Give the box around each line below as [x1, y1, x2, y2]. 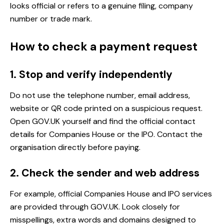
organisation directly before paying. [10, 142, 140, 153]
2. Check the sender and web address [10, 166, 199, 180]
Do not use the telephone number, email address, [10, 90, 190, 101]
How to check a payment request [10, 39, 197, 54]
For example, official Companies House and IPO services [10, 188, 212, 199]
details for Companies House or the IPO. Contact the [10, 129, 202, 140]
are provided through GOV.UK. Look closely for [10, 201, 180, 212]
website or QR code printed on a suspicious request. [10, 103, 202, 114]
